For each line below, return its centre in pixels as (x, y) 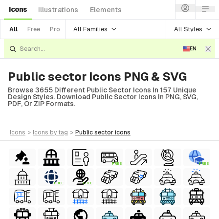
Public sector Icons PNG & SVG (97, 77)
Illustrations (58, 10)
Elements (106, 10)
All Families (90, 29)
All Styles (188, 29)
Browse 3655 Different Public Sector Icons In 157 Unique (102, 90)
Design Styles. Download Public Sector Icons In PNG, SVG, (103, 97)
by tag (59, 132)
